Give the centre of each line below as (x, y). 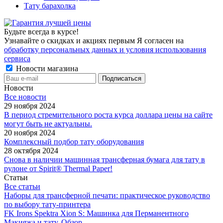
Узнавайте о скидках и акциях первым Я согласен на (94, 41)
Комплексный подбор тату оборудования (74, 142)
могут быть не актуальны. (48, 124)
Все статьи (22, 187)
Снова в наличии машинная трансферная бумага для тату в (105, 160)
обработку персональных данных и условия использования (105, 50)
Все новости (25, 97)
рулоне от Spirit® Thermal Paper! (58, 169)
